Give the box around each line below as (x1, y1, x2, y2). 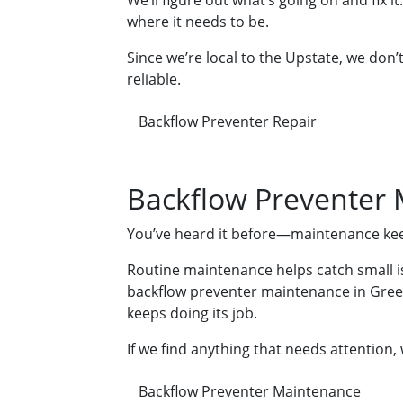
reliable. (127, 69, 181, 90)
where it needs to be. (127, 12, 269, 32)
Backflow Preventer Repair (139, 112, 317, 132)
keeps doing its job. (127, 303, 257, 324)
